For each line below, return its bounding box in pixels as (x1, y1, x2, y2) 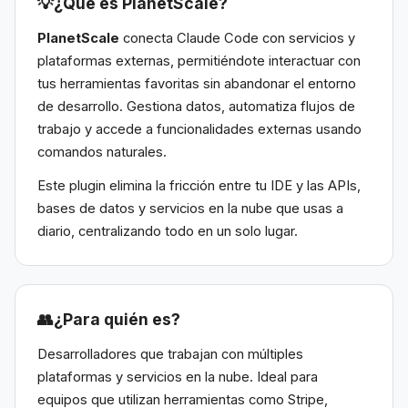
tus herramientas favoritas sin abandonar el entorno (37, 76, 356, 93)
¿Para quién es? (54, 310, 180, 330)
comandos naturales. (37, 144, 167, 161)
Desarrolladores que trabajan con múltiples (37, 346, 303, 363)
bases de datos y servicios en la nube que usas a (37, 200, 343, 218)
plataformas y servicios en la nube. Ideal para (37, 369, 318, 386)
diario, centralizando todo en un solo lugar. (37, 223, 298, 240)
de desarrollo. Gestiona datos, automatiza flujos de (37, 98, 355, 116)
